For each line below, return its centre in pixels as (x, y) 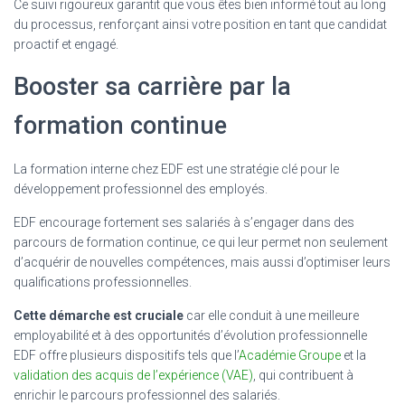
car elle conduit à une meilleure (271, 315)
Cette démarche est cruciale (99, 315)
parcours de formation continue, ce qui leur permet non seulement (201, 242)
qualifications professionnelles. (103, 282)
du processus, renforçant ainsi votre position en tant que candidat (200, 24)
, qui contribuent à (303, 375)
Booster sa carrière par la (152, 86)
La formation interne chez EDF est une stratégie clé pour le (176, 169)
